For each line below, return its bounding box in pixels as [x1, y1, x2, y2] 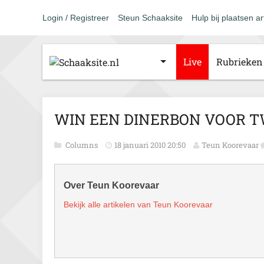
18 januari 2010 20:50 [114, 140, 186, 150]
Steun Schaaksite [118, 13, 183, 22]
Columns [65, 140, 100, 150]
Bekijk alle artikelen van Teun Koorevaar [64, 200, 213, 209]
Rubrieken [216, 55, 263, 68]
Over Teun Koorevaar [64, 180, 159, 190]
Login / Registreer [42, 13, 109, 22]
